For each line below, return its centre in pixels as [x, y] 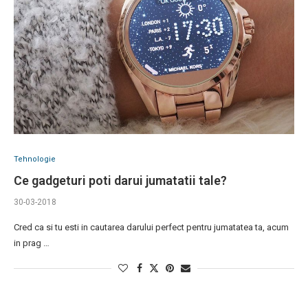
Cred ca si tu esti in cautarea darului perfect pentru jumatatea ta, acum [151, 228]
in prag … [32, 243]
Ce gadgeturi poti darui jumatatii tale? [120, 181]
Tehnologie [35, 159]
